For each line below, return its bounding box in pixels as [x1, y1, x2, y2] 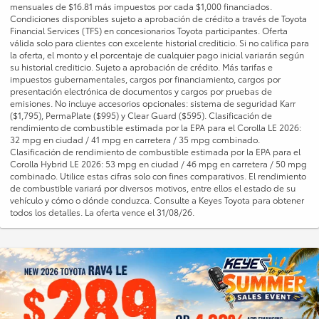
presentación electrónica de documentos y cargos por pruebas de [10, 85, 272, 98]
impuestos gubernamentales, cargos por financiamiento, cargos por [10, 73, 281, 85]
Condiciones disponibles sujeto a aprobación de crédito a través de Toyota [10, 12, 307, 25]
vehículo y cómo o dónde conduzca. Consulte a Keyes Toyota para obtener [10, 194, 304, 206]
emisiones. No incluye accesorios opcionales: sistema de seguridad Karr [10, 97, 296, 110]
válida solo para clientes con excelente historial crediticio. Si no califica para [10, 36, 309, 49]
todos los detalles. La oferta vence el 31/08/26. [10, 206, 194, 219]
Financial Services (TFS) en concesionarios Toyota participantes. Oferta [10, 24, 288, 37]
